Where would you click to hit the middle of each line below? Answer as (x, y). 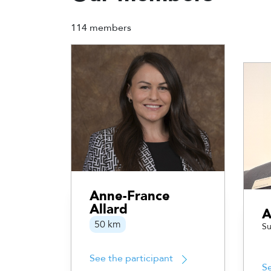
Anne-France (130, 196)
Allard (109, 210)
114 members (101, 28)
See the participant (131, 259)
